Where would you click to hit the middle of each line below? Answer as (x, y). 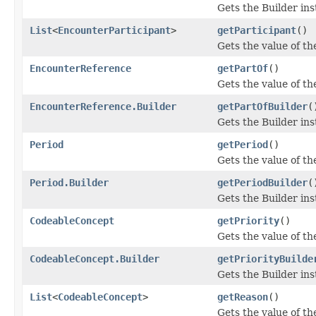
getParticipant (257, 30)
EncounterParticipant (114, 30)
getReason (243, 297)
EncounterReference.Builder (103, 106)
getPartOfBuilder (262, 106)
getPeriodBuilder (262, 182)
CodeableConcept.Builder (95, 259)
